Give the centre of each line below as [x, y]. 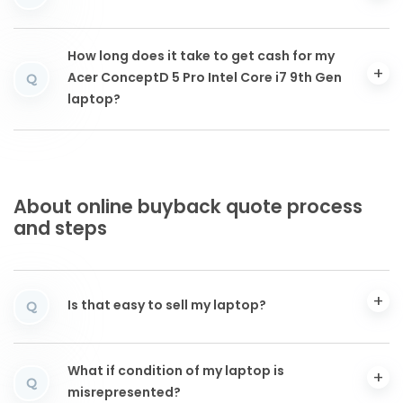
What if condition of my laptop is [176, 372]
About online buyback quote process [188, 209]
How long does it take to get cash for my [201, 58]
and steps [60, 230]
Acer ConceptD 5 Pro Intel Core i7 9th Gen [205, 79]
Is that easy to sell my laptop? [167, 307]
